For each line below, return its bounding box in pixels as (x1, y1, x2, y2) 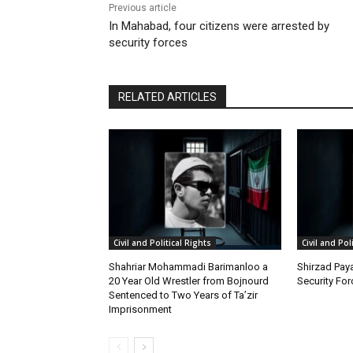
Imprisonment (109, 303, 172, 315)
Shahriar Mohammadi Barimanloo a (109, 260, 268, 273)
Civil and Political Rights (113, 236, 211, 248)
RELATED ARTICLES (118, 90, 217, 103)
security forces (109, 35, 188, 50)
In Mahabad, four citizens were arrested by (109, 18, 329, 33)
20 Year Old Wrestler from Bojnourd (109, 274, 269, 287)
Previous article (109, 2, 176, 13)
